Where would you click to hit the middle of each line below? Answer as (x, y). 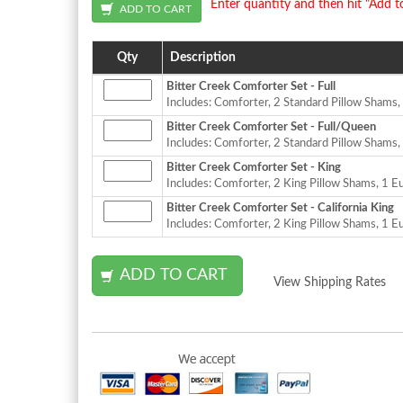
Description (203, 57)
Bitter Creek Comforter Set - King (254, 167)
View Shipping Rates (330, 282)
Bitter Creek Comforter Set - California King (280, 208)
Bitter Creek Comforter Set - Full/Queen (271, 127)
